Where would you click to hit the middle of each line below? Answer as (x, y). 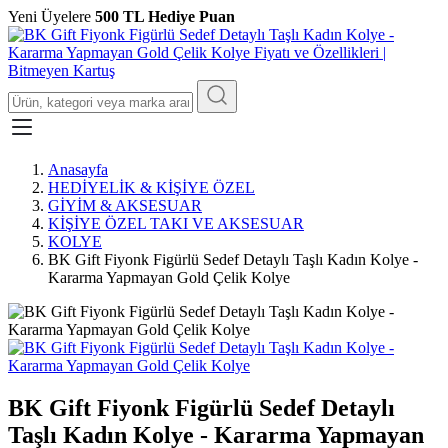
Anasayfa (78, 169)
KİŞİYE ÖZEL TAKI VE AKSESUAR (176, 223)
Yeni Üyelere (51, 16)
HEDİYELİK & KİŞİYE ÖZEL (151, 187)
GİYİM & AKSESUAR (125, 205)
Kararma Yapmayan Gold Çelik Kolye (169, 277)
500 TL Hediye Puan (165, 16)
